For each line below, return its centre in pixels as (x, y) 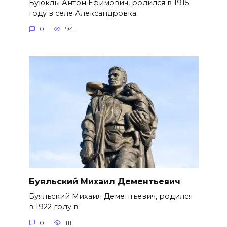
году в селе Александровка (82, 13)
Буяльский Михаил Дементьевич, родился (110, 196)
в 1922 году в (53, 207)
